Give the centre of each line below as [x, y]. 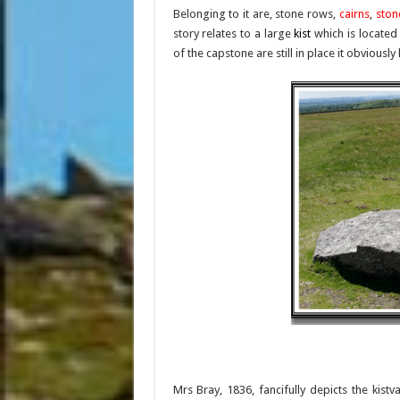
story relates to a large [233, 33]
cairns [354, 14]
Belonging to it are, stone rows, [256, 14]
